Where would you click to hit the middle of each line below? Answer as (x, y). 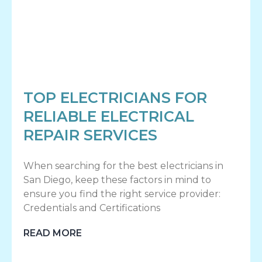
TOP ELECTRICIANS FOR (115, 98)
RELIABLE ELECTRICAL (109, 117)
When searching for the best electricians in (123, 166)
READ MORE (53, 233)
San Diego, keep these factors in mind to (117, 180)
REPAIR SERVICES (90, 135)
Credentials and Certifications (92, 208)
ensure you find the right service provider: (122, 194)
